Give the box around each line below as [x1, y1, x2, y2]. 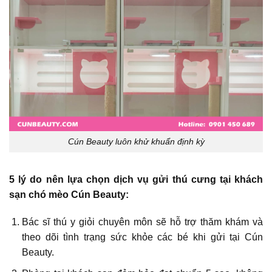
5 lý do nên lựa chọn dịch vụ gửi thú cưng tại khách [9, 174, 263, 185]
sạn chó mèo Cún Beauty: [9, 189, 129, 200]
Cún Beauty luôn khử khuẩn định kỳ [67, 136, 205, 146]
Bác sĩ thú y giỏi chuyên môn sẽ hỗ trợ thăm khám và [21, 217, 263, 228]
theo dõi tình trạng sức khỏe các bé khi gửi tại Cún [21, 232, 263, 243]
